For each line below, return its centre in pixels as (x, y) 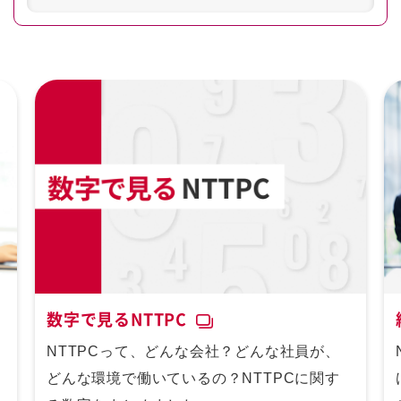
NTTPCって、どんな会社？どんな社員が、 (193, 352)
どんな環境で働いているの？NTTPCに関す (193, 379)
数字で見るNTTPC (117, 320)
